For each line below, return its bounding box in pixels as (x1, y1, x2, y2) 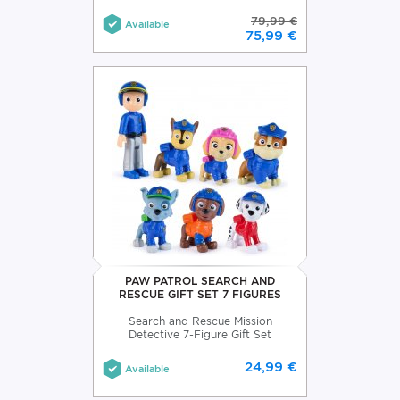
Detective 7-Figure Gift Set (129, 327, 271, 341)
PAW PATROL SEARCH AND (125, 273, 275, 287)
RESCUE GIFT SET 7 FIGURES (119, 287, 281, 301)
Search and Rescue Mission (128, 313, 272, 328)
